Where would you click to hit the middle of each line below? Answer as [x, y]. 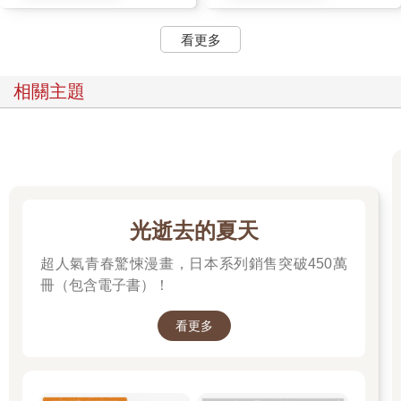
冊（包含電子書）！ [105, 285]
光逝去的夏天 [194, 230]
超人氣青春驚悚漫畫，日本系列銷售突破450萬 [194, 263]
